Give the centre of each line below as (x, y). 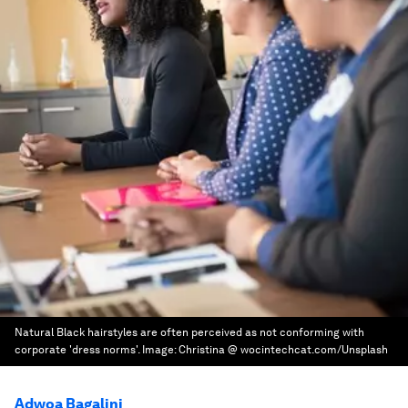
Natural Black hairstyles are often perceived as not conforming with (189, 332)
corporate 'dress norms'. (77, 350)
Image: (160, 350)
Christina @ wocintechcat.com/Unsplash (283, 350)
